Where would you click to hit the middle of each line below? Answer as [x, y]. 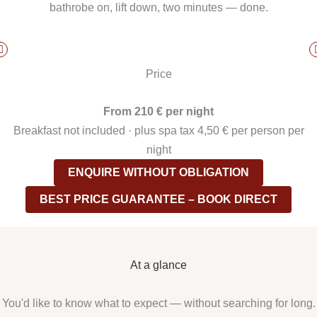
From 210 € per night [158, 111]
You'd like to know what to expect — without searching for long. [158, 302]
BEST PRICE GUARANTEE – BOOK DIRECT [158, 200]
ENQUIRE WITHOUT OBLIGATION [158, 173]
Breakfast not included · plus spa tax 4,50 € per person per [158, 131]
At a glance [158, 265]
